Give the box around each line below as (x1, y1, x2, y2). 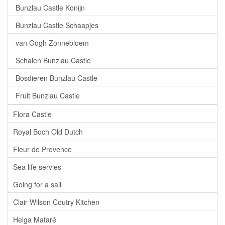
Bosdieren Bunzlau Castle (16, 72, 97, 83)
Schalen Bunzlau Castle (16, 55, 91, 65)
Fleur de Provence (13, 144, 72, 154)
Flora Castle (13, 108, 52, 119)
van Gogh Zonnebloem (16, 37, 89, 48)
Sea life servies (13, 161, 61, 172)
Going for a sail (13, 179, 61, 189)
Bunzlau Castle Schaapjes (16, 20, 98, 30)
